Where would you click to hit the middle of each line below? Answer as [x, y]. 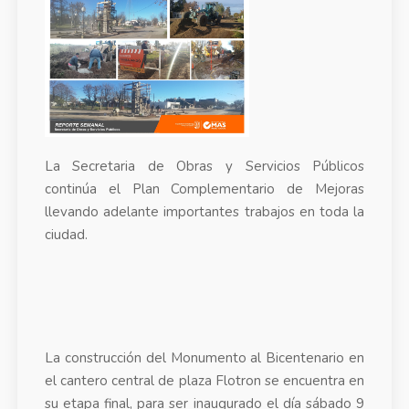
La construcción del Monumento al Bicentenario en [204, 358]
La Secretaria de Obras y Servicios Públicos [204, 167]
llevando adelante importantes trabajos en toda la [204, 212]
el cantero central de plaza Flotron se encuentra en [204, 381]
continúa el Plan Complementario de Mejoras [204, 189]
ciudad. [66, 235]
